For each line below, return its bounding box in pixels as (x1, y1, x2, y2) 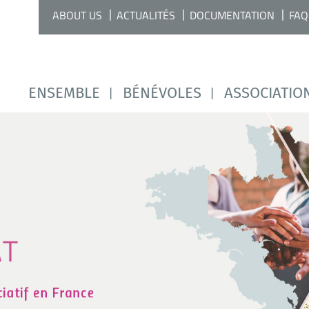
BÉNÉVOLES (123, 83, 201, 102)
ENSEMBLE (28, 83, 100, 102)
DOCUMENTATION (190, 7, 275, 23)
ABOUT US (52, 7, 102, 23)
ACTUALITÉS (117, 7, 175, 23)
